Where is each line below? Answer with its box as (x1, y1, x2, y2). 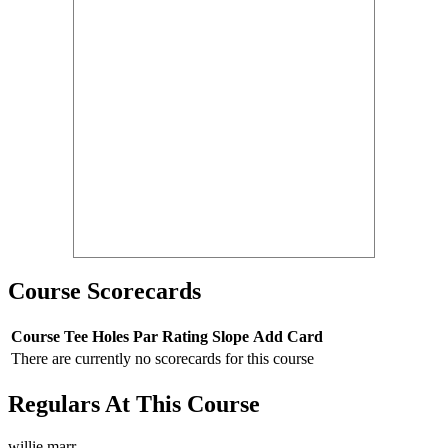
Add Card (253, 327, 323, 345)
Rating (162, 327, 208, 345)
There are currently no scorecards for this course (11, 349, 314, 367)
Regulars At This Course (8, 390, 260, 417)
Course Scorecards (8, 278, 201, 305)
